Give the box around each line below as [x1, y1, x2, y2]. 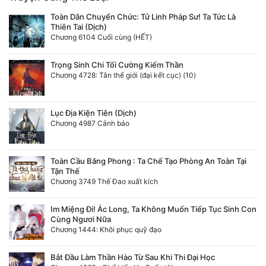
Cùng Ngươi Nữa [50, 214, 111, 224]
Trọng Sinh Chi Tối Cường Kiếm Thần [50, 59, 183, 69]
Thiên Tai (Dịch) [50, 21, 107, 31]
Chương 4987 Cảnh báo [50, 118, 129, 128]
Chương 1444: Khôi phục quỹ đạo [50, 224, 161, 234]
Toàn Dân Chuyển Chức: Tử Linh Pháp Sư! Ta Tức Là [50, 11, 236, 21]
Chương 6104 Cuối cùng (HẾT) [50, 32, 152, 42]
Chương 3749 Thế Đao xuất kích [50, 176, 158, 186]
